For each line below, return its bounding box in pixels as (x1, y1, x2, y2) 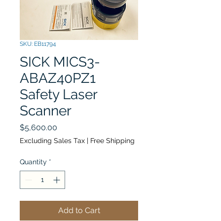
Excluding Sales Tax (20, 137, 85, 145)
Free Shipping (90, 137, 135, 145)
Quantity (20, 158, 47, 166)
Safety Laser (20, 86, 97, 103)
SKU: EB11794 (20, 40, 56, 47)
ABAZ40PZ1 (20, 70, 96, 86)
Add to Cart (58, 206, 100, 215)
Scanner (20, 103, 72, 119)
